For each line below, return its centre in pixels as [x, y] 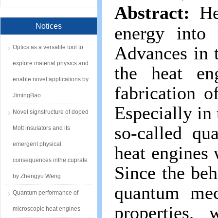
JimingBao [27, 95]
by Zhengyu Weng [37, 176]
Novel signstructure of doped [51, 112]
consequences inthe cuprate [50, 160]
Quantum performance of [45, 193]
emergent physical [37, 144]
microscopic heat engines [46, 209]
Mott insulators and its [41, 128]
